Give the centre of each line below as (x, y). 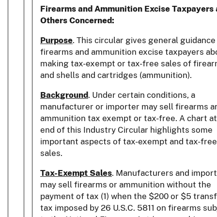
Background (64, 95)
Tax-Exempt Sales (76, 173)
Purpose (56, 40)
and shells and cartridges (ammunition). (116, 75)
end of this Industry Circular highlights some (126, 130)
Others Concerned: (77, 20)
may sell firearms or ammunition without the (126, 184)
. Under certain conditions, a (142, 95)
